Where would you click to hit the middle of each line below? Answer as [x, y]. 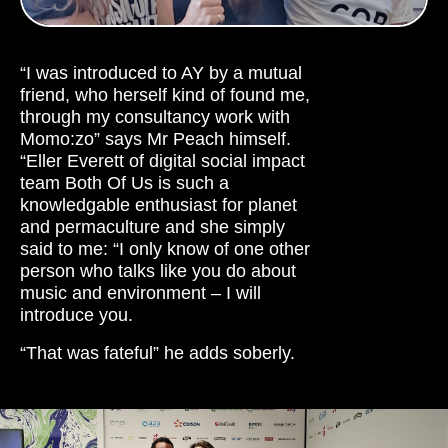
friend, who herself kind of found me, [165, 94]
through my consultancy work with [155, 116]
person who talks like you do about [158, 270]
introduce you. [76, 314]
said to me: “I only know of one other [165, 248]
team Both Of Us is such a [124, 182]
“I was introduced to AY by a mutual [161, 72]
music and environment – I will [140, 292]
